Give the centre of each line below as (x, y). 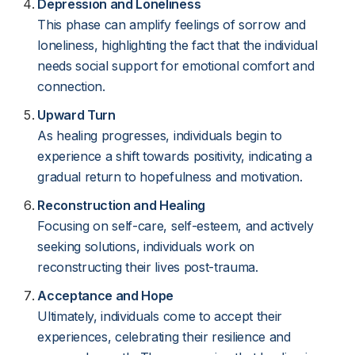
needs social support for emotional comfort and (176, 66)
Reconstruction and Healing (121, 205)
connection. (71, 86)
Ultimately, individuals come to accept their (160, 316)
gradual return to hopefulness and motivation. (170, 177)
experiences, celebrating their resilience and (164, 337)
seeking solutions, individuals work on (146, 246)
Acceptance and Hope (106, 296)
